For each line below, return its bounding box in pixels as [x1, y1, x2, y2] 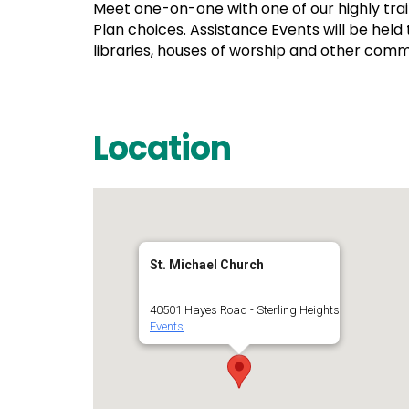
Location [93, 125, 231, 172]
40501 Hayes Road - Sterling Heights [150, 303, 340, 317]
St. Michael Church [150, 257, 264, 272]
